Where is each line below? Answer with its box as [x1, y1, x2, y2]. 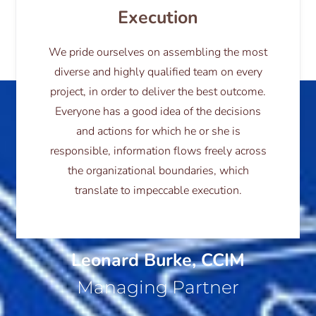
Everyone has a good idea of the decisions [55, 103, 261, 119]
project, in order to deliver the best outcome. [50, 83, 266, 99]
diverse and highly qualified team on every [54, 63, 262, 80]
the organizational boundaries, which [67, 162, 249, 178]
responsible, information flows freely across [49, 142, 267, 159]
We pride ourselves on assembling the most [49, 44, 267, 60]
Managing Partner [77, 276, 239, 298]
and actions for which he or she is [75, 123, 241, 139]
